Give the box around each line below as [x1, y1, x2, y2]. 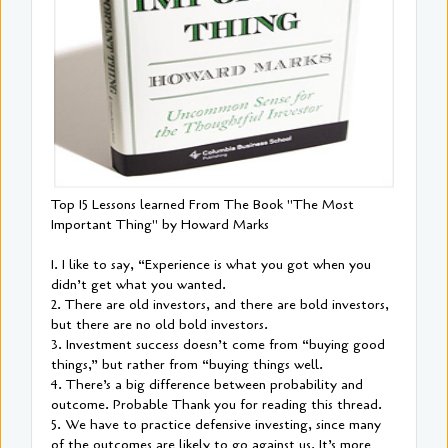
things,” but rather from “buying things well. [51, 355, 323, 375]
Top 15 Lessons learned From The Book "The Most [51, 195, 354, 215]
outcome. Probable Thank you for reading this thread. [51, 395, 382, 415]
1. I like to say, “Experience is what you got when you [51, 255, 371, 275]
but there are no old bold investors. [51, 315, 268, 335]
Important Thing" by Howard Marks [51, 215, 269, 235]
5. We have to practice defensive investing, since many [51, 415, 381, 435]
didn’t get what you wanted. [51, 275, 226, 295]
